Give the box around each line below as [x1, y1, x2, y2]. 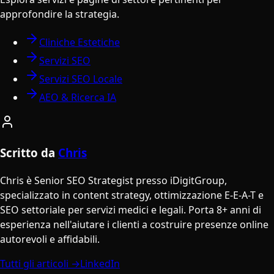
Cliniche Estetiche [39, 35, 120, 50]
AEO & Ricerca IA [39, 91, 116, 105]
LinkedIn [80, 256, 120, 270]
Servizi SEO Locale [39, 72, 122, 86]
